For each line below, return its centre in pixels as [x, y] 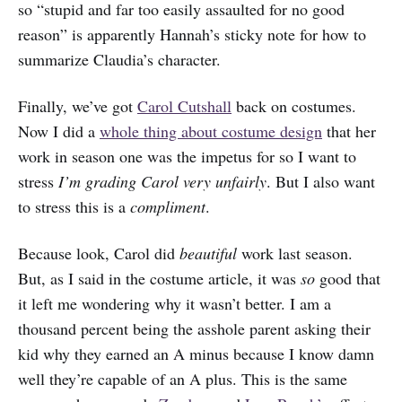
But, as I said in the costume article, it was [159, 278]
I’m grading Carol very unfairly [162, 181]
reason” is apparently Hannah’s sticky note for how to [192, 34]
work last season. [295, 253]
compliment [168, 206]
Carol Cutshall [184, 105]
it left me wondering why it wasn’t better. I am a [175, 303]
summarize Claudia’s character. [119, 59]
